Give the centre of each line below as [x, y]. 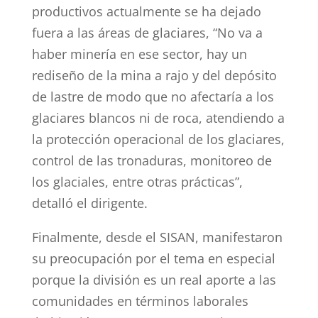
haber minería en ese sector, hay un [139, 54]
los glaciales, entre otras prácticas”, [137, 182]
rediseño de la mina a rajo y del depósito [154, 75]
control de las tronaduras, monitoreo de [152, 160]
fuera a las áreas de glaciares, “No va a [147, 33]
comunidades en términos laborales [140, 301]
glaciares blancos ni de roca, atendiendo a [158, 118]
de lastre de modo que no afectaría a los [153, 97]
